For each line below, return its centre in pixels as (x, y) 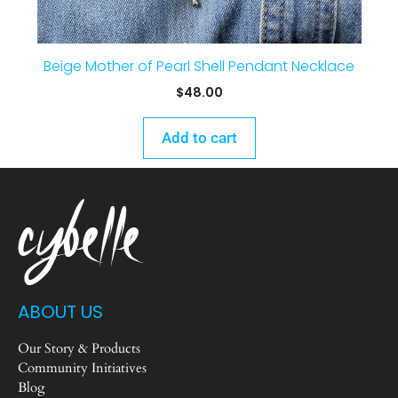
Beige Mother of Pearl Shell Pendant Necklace (199, 66)
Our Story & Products (79, 348)
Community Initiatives (82, 368)
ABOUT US (60, 312)
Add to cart (199, 138)
